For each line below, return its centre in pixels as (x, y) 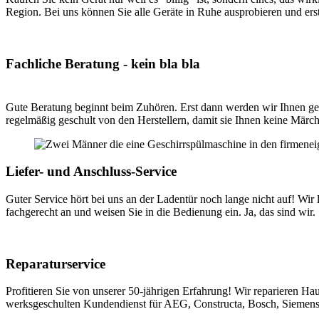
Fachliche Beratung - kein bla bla (103, 63)
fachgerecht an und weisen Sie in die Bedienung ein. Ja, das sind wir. (161, 211)
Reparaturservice (56, 263)
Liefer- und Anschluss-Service (91, 172)
